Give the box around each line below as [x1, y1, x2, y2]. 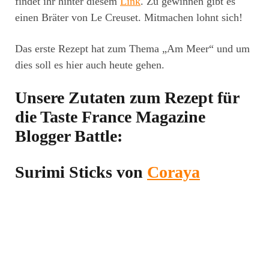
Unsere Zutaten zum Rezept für [15, 88, 239, 107]
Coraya [147, 163, 200, 182]
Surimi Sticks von [15, 163, 147, 182]
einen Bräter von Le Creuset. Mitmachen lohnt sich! [15, 11, 243, 24]
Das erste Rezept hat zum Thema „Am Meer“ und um [15, 43, 250, 55]
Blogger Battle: [15, 127, 122, 146]
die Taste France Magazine [15, 107, 205, 127]
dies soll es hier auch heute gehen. [15, 59, 165, 71]
